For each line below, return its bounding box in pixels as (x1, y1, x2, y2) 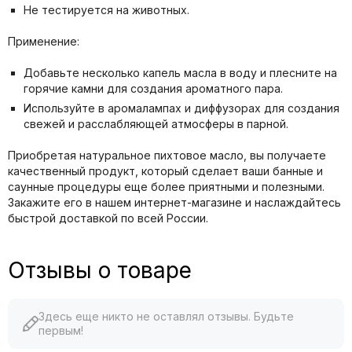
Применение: (8, 34, 79, 48)
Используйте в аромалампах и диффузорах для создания (24, 101, 339, 115)
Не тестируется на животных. (24, 2, 189, 16)
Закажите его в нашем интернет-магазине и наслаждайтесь (8, 195, 341, 209)
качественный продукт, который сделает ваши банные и (8, 163, 323, 178)
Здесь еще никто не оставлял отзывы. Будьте (38, 309, 294, 323)
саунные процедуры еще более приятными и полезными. (8, 179, 324, 193)
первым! (38, 323, 83, 337)
